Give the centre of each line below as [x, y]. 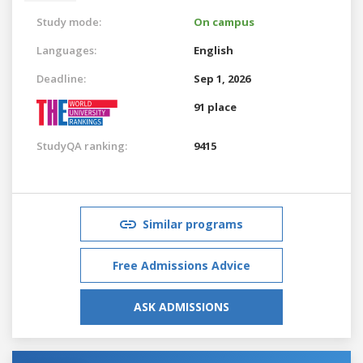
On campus [224, 21]
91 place [215, 107]
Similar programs [193, 224]
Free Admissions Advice [181, 265]
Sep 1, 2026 [222, 78]
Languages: [66, 50]
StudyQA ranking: [82, 145]
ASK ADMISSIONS [181, 306]
